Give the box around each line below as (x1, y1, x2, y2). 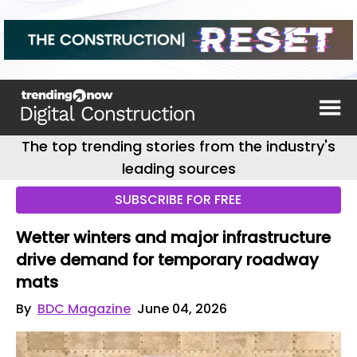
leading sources (121, 159, 236, 178)
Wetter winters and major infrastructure (16, 226, 331, 249)
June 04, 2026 (137, 300, 227, 318)
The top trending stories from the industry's (22, 136, 335, 156)
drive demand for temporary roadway (16, 249, 319, 271)
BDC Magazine (37, 300, 131, 318)
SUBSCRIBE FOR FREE (115, 190, 242, 209)
